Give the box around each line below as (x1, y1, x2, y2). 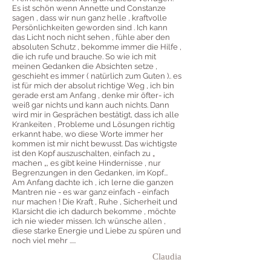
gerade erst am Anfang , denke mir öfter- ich (12, 91, 174, 100)
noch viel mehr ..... (12, 236, 76, 246)
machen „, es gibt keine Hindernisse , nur (12, 158, 161, 168)
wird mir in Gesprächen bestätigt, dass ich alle (12, 110, 179, 120)
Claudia (152, 252, 181, 262)
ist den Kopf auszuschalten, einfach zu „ (12, 149, 155, 158)
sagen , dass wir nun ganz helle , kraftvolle (12, 13, 167, 23)
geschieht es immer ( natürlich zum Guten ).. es (12, 71, 181, 81)
